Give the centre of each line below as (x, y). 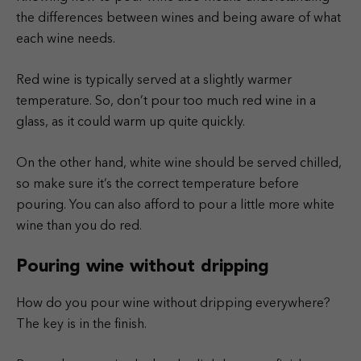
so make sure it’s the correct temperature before (158, 184)
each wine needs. (66, 39)
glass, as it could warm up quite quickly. (131, 122)
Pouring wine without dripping (143, 266)
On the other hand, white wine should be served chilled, (179, 163)
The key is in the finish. (81, 324)
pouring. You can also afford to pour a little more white (175, 205)
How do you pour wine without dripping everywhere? (173, 303)
